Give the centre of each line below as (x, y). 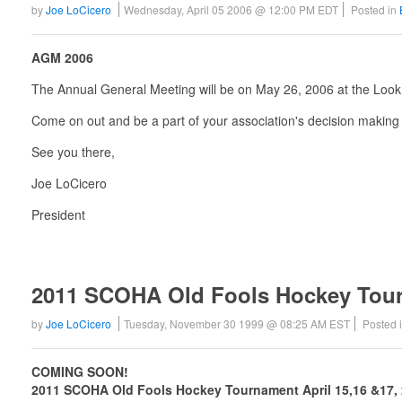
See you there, (73, 151)
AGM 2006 (62, 57)
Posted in (375, 10)
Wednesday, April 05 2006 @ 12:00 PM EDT (231, 10)
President (58, 214)
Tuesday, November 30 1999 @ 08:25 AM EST (237, 323)
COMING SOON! (80, 371)
